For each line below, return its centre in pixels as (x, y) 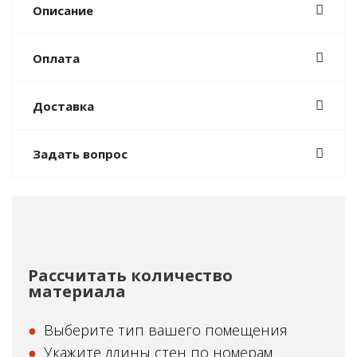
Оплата (56, 58)
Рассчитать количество (130, 275)
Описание (63, 10)
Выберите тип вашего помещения (166, 330)
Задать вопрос (80, 154)
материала (77, 291)
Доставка (63, 106)
